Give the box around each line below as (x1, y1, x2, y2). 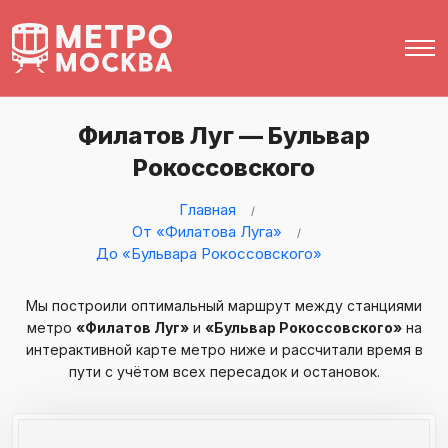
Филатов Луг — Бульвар (78, 121, 370, 150)
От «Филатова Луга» (132, 222, 282, 241)
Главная (178, 200, 236, 219)
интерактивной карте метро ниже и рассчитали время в (25, 341, 423, 358)
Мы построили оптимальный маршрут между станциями (26, 297, 422, 314)
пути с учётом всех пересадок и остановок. (68, 363, 380, 380)
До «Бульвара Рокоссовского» (96, 244, 322, 263)
